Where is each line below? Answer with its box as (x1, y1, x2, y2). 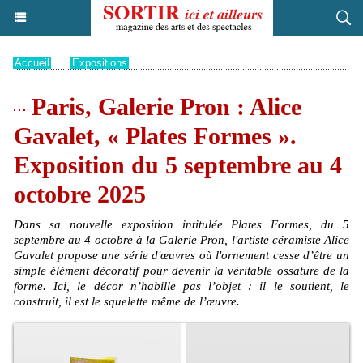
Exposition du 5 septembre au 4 (14, 152, 342, 178)
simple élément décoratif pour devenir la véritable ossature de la (14, 264, 349, 277)
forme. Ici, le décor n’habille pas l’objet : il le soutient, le (14, 280, 349, 293)
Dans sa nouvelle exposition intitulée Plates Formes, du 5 (14, 218, 349, 231)
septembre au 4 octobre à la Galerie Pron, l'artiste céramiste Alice (14, 233, 349, 246)
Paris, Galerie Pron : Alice (25, 93, 301, 120)
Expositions (72, 57, 127, 69)
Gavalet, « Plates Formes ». (14, 122, 297, 149)
